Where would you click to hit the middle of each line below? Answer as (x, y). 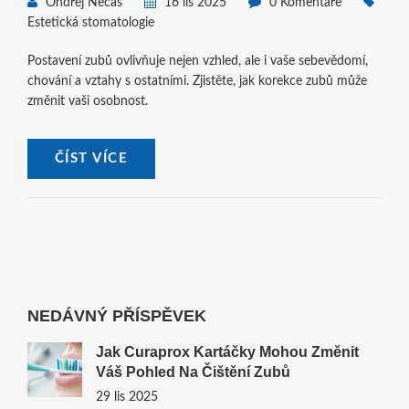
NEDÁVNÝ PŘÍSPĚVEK (116, 315)
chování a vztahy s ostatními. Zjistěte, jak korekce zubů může (197, 81)
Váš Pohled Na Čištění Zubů (193, 372)
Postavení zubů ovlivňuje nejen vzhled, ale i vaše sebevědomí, (197, 61)
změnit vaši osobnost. (87, 101)
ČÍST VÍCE (91, 158)
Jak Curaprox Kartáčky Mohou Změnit (227, 351)
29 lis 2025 (126, 397)
